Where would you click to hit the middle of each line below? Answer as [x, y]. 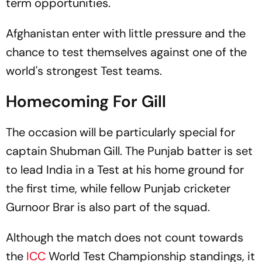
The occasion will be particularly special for [120, 132]
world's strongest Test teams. [84, 71]
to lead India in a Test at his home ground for [125, 170]
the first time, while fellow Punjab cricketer [118, 188]
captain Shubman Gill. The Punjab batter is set [129, 151]
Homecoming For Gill [86, 101]
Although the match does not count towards [125, 237]
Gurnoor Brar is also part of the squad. [108, 207]
